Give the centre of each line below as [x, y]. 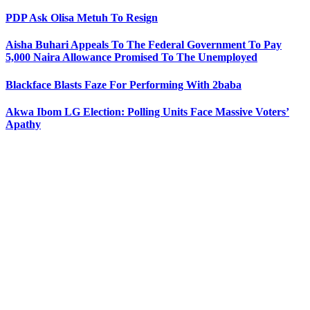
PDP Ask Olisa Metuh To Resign [82, 18]
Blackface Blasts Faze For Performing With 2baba [124, 84]
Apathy [23, 124]
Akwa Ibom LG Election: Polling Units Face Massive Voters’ [147, 111]
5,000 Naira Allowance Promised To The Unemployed [131, 57]
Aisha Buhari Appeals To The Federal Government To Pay [144, 45]
